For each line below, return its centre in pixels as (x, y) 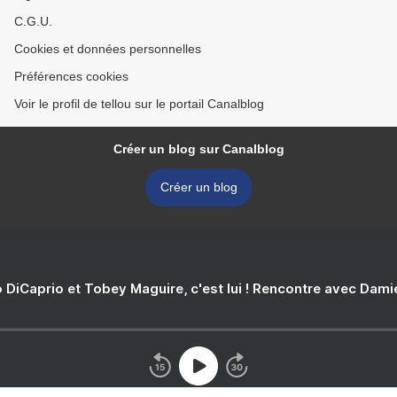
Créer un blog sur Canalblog (198, 149)
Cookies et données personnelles (108, 49)
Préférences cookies (71, 77)
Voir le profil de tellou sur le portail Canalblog (139, 104)
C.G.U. (33, 22)
